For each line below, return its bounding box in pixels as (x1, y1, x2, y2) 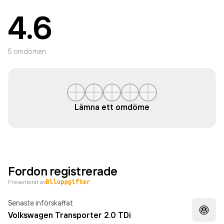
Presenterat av (8, 178, 46, 185)
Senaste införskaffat (8, 198, 73, 207)
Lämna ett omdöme (74, 102, 149, 112)
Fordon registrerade (8, 163, 117, 178)
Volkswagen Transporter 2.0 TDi (8, 210, 131, 220)
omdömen (12, 47, 46, 55)
